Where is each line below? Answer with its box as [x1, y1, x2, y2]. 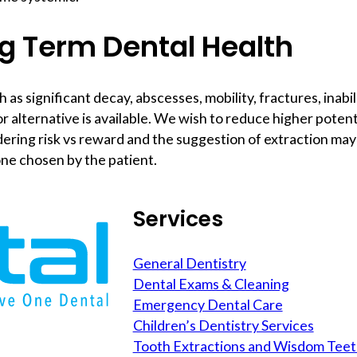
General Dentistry [132, 254, 246, 273]
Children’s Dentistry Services [132, 316, 314, 335]
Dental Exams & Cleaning [132, 275, 289, 293]
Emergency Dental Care [132, 296, 283, 314]
